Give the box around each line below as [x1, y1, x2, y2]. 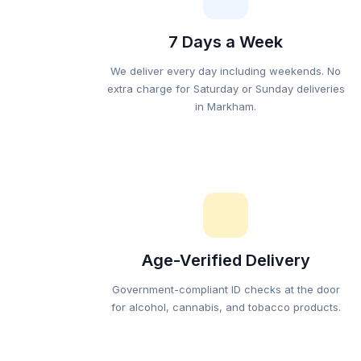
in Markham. [195, 100, 256, 113]
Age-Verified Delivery [141, 251, 310, 270]
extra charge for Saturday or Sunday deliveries [106, 82, 345, 95]
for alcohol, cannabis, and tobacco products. [110, 301, 341, 313]
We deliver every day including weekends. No [110, 64, 341, 77]
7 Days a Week [168, 32, 283, 52]
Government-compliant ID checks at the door [111, 283, 340, 296]
